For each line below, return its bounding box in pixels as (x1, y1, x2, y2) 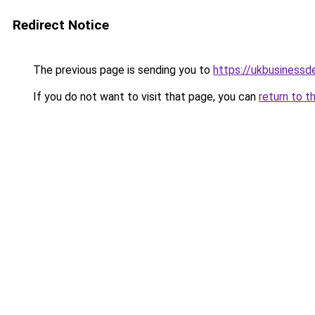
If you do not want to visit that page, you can (30, 90, 259, 103)
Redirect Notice (13, 17, 109, 33)
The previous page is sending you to (30, 63, 213, 77)
